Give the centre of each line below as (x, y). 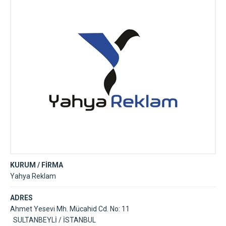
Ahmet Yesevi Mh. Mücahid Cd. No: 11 (70, 209)
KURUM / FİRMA (37, 165)
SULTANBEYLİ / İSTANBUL (53, 220)
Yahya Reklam (33, 176)
